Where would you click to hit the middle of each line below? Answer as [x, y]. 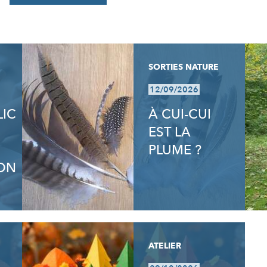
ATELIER [164, 246]
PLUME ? [175, 150]
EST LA [169, 132]
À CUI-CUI [179, 114]
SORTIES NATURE [183, 67]
